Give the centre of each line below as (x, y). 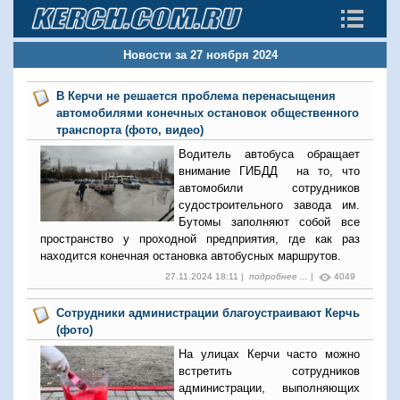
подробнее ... (279, 276)
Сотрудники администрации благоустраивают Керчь (208, 313)
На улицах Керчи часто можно (269, 354)
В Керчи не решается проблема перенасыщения (196, 96)
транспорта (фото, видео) (130, 130)
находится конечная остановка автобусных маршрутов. (191, 256)
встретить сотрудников (269, 371)
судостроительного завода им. (269, 205)
